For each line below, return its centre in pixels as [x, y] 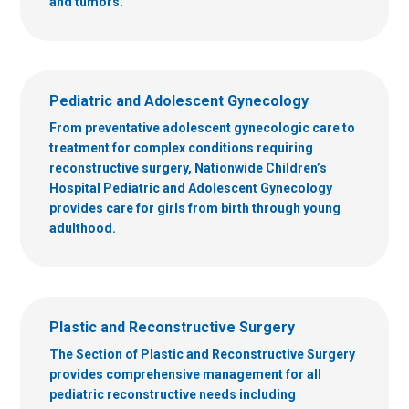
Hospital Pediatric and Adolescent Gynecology [191, 188]
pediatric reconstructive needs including [173, 394]
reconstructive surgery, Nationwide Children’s [188, 168]
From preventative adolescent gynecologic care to [202, 127]
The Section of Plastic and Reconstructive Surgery [202, 354]
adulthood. [83, 228]
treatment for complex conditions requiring [181, 147]
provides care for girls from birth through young [195, 208]
